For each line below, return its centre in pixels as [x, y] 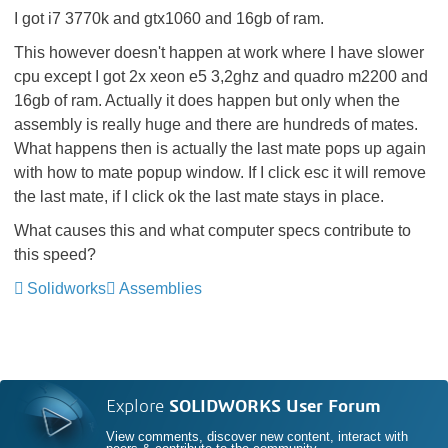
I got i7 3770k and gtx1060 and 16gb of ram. [169, 18]
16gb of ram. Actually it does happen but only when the [207, 100]
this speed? [55, 254]
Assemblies [160, 288]
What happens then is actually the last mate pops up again [220, 148]
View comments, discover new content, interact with [257, 437]
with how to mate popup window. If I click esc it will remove [220, 172]
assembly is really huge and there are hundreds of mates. [216, 124]
